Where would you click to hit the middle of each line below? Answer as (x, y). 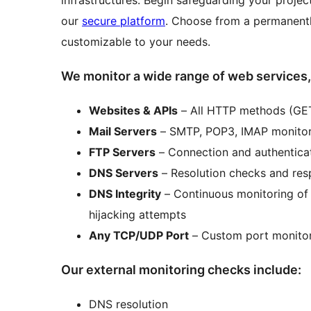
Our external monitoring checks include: (181, 270)
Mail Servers (123, 132)
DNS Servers (124, 173)
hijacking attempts (137, 215)
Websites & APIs (133, 111)
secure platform (124, 21)
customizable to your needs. (136, 42)
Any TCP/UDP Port (139, 236)
